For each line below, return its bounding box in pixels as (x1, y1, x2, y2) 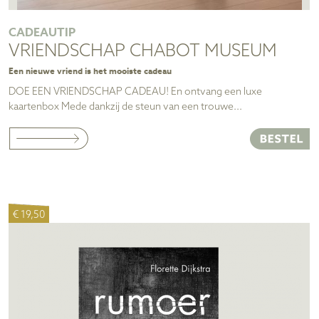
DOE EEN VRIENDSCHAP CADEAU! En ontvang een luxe (9, 86, 262, 99)
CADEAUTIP (9, 24, 75, 40)
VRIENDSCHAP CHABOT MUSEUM (9, 41, 277, 62)
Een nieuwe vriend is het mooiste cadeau (9, 65, 172, 76)
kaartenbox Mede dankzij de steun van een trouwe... (9, 101, 242, 114)
